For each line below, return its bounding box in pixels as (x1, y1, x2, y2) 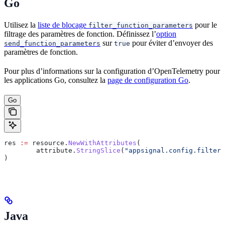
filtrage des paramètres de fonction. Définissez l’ (4, 29, 156, 38)
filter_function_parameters (88, 21, 193, 29)
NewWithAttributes (68, 139, 137, 147)
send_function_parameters (4, 39, 100, 47)
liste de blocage (38, 20, 88, 29)
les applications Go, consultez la (4, 75, 107, 84)
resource (28, 139, 64, 147)
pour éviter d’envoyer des (130, 38, 213, 47)
